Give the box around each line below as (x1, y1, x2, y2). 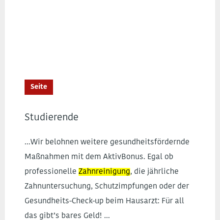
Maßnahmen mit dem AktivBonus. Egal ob (25, 153, 173, 161)
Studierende (25, 113, 79, 123)
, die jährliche (130, 168, 179, 176)
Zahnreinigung (79, 168, 130, 176)
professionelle (25, 168, 79, 176)
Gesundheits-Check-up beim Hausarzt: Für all (25, 197, 184, 205)
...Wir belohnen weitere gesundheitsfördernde (25, 138, 190, 146)
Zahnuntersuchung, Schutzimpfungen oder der (25, 183, 189, 191)
